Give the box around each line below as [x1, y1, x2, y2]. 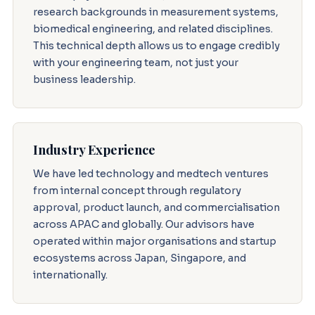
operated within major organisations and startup [32, 234, 276, 247]
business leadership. [32, 72, 136, 86]
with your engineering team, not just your [32, 56, 238, 69]
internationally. [32, 268, 108, 281]
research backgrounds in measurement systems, [32, 5, 278, 18]
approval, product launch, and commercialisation [32, 200, 280, 214]
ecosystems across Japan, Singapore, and [32, 251, 246, 264]
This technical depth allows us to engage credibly [32, 39, 280, 52]
